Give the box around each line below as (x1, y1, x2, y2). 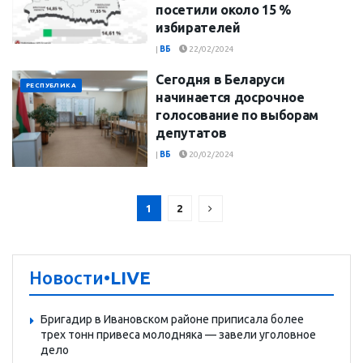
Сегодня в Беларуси (156, 71, 285, 87)
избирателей (156, 19, 241, 35)
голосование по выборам (156, 107, 319, 122)
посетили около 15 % (156, 2, 292, 17)
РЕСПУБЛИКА (26, 81, 76, 89)
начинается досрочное (156, 89, 305, 105)
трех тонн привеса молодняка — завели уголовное (41, 328, 316, 342)
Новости (29, 267, 104, 288)
